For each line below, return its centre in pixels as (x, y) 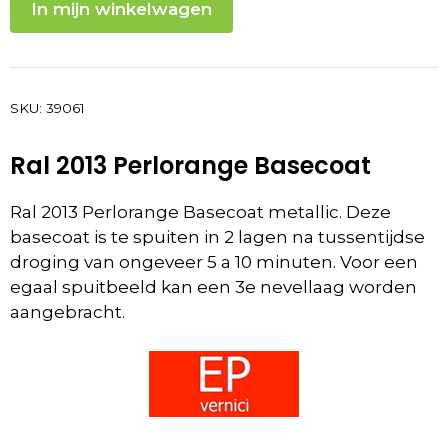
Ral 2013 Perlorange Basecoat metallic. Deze (200, 212)
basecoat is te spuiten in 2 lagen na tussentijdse (217, 237)
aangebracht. (67, 312)
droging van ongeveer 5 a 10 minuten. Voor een (214, 262)
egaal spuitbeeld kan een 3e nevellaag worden (213, 287)
